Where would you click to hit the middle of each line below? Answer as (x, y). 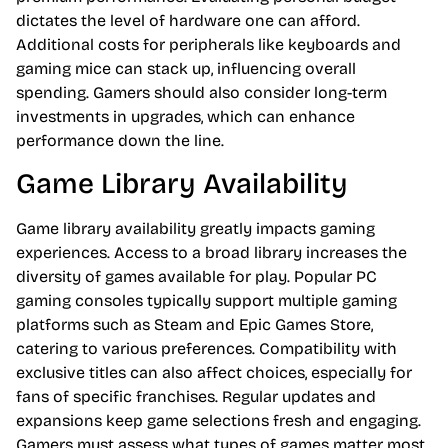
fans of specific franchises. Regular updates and (196, 396)
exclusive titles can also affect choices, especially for (214, 372)
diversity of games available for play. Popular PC (196, 276)
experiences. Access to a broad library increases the (211, 252)
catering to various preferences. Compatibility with (206, 348)
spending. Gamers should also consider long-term (201, 93)
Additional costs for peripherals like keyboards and (208, 45)
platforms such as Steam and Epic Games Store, (194, 324)
